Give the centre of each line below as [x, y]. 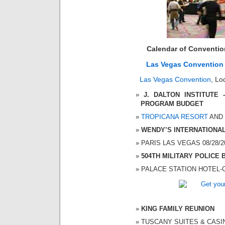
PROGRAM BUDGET [172, 103]
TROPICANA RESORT [175, 117]
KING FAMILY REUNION [178, 208]
